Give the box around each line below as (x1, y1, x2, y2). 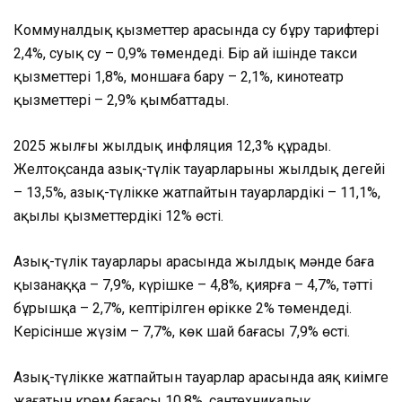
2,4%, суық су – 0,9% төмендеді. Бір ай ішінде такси (13, 45, 357, 63)
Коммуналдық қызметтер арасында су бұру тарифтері (13, 22, 379, 39)
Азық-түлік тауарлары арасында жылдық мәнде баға (13, 253, 374, 271)
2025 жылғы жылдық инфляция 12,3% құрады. (13, 137, 331, 155)
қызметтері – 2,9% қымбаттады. (13, 92, 229, 109)
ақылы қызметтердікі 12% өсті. (13, 207, 223, 225)
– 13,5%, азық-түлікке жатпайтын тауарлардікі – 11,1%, (13, 184, 380, 202)
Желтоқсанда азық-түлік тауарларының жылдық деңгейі (13, 161, 385, 179)
